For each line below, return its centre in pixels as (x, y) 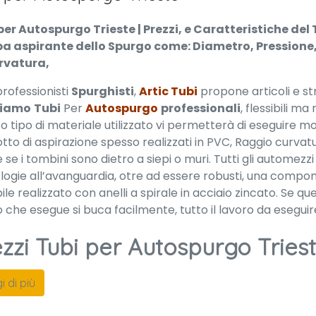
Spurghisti (103, 91)
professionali (201, 108)
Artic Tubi (168, 91)
